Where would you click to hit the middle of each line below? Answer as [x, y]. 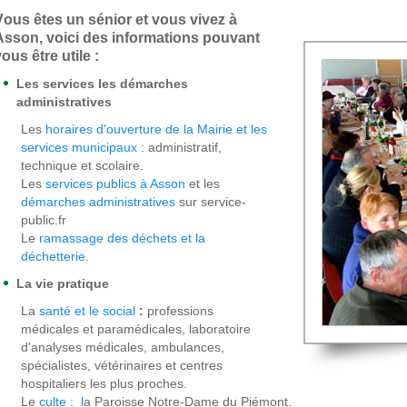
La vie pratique [63, 283]
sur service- [213, 202]
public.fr [44, 220]
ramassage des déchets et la [122, 238]
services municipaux [79, 147]
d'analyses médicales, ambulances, [123, 347]
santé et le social [87, 311]
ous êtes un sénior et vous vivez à [120, 20]
